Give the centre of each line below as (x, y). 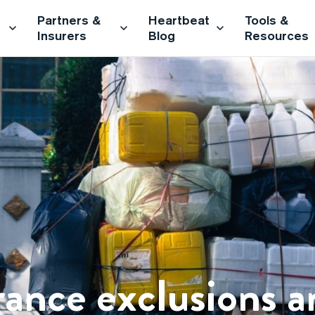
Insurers (62, 36)
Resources (277, 36)
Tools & (267, 20)
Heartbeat (179, 20)
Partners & (69, 20)
